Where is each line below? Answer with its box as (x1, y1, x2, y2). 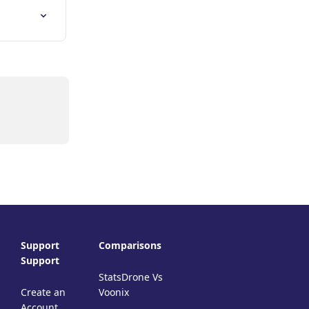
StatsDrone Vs (99, 270, 163, 283)
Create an (21, 286, 66, 299)
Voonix (99, 286, 129, 299)
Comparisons (99, 239, 161, 252)
